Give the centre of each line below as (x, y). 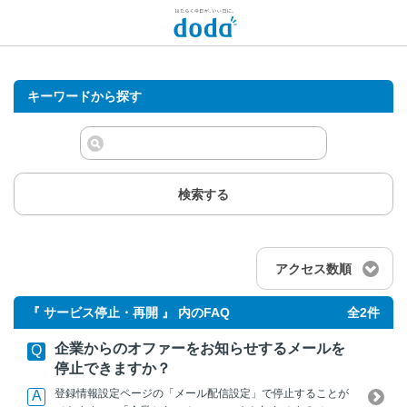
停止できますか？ (113, 368)
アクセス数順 (313, 269)
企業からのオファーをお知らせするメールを (200, 348)
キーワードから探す (84, 96)
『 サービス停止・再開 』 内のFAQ (129, 313)
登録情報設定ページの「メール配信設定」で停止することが (202, 394)
